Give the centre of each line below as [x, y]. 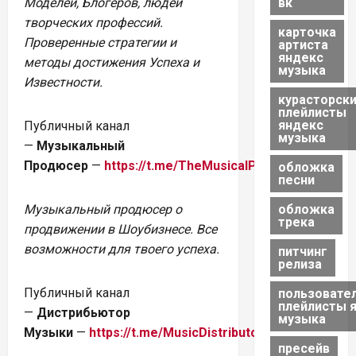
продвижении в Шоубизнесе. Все [120, 229]
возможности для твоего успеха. [122, 249]
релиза [300, 264]
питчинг [302, 251]
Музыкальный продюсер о [103, 209]
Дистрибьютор [83, 312]
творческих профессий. [93, 22]
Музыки [48, 332]
